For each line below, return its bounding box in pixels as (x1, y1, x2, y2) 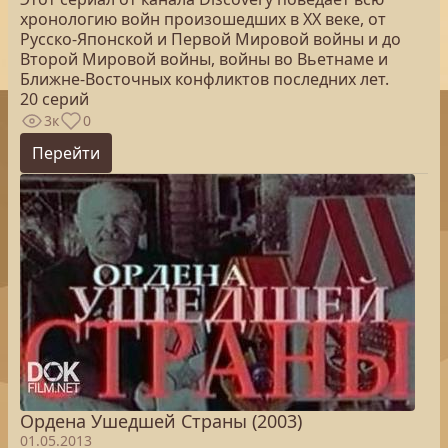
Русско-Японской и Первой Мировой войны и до (20, 28, 401, 50)
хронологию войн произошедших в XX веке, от (20, 8, 386, 30)
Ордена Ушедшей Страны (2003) (20, 409, 302, 433)
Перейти (32, 142, 100, 164)
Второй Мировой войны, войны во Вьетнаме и (20, 48, 388, 70)
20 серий (20, 88, 89, 110)
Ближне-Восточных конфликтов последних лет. (20, 68, 389, 90)
